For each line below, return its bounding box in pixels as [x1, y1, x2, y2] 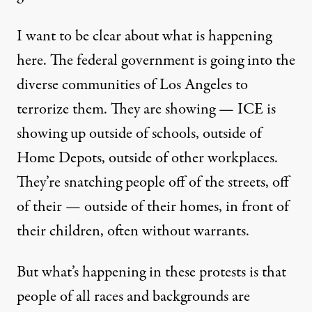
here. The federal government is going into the [17, 49, 295, 72]
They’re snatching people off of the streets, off [17, 171, 289, 194]
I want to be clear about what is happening [17, 24, 272, 47]
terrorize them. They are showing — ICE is [17, 97, 276, 120]
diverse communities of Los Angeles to [17, 73, 248, 96]
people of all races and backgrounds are [17, 285, 250, 308]
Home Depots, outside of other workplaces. [17, 146, 278, 169]
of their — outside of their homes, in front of [17, 195, 289, 218]
